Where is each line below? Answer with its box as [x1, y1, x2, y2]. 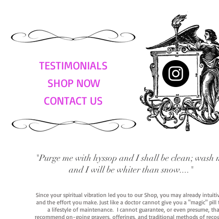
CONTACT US [44, 93, 103, 108]
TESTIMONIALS [39, 58, 108, 73]
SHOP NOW [47, 76, 100, 90]
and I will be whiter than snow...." [69, 164, 196, 175]
